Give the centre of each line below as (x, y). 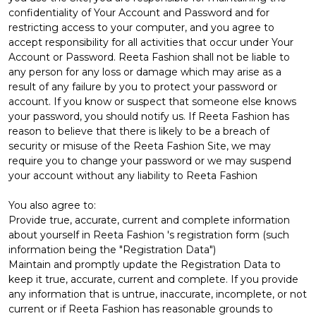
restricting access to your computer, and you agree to (141, 27)
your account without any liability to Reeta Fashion (133, 175)
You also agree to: (52, 205)
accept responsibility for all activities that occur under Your (151, 42)
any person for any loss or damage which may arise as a (145, 72)
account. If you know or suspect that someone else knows (152, 101)
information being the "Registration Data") (112, 249)
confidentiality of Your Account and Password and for (139, 12)
